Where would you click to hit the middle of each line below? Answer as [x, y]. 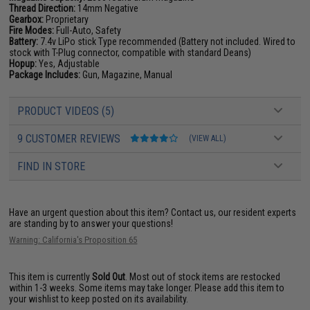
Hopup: [23, 63]
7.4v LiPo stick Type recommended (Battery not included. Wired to [167, 41]
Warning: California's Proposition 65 [73, 239]
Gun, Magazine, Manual [127, 74]
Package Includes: [45, 74]
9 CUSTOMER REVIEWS [71, 138]
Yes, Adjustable [69, 63]
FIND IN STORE [52, 166]
